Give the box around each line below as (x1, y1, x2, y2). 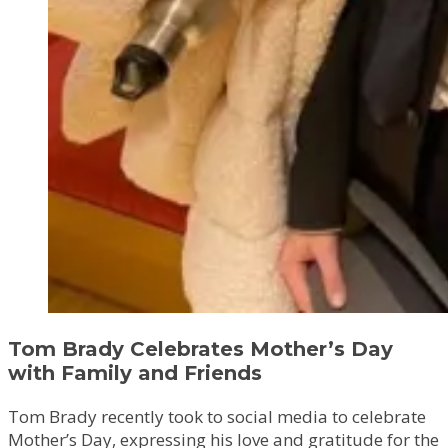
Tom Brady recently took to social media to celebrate (8, 404, 426, 428)
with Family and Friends (8, 360, 262, 385)
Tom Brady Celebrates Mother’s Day (8, 336, 393, 361)
